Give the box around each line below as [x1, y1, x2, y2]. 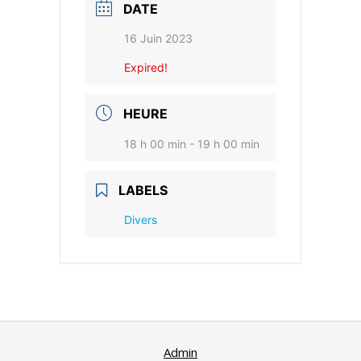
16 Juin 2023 [124, 31, 193, 45]
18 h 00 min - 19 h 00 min [124, 137, 259, 151]
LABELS [118, 182, 168, 198]
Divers [124, 213, 157, 226]
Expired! [124, 60, 168, 74]
